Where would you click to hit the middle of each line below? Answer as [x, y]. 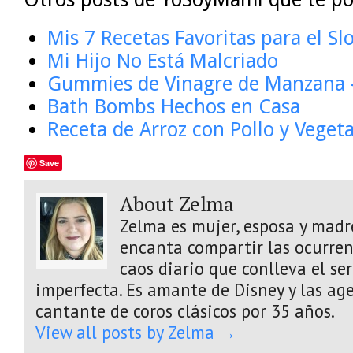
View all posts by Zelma [127, 332]
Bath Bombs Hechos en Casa [174, 106]
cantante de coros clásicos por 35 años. [185, 310]
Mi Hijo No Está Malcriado [163, 60]
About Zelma [177, 203]
